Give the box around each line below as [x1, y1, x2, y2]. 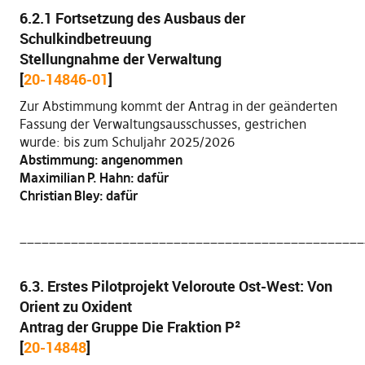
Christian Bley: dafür [19, 187, 138, 204]
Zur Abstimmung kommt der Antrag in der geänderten [19, 98, 337, 114]
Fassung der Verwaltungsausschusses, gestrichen [19, 116, 306, 132]
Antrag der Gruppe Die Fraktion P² [19, 317, 241, 336]
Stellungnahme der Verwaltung [19, 49, 222, 68]
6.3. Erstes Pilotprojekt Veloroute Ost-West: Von [19, 276, 332, 296]
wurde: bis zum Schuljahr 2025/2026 [19, 134, 235, 150]
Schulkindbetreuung [19, 29, 152, 48]
